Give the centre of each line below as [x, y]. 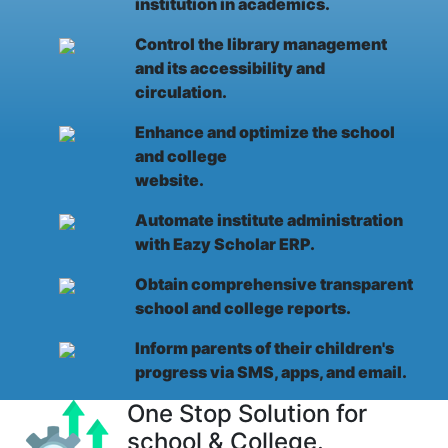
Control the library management [260, 44]
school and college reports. [242, 308]
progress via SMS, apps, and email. [270, 372]
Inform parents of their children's [264, 348]
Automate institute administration [268, 220]
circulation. [180, 92]
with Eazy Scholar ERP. [224, 244]
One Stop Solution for [247, 414]
